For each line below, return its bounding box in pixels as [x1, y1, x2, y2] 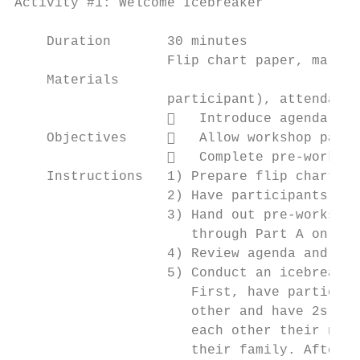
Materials [14, 73, 119, 88]
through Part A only [14, 227, 344, 242]
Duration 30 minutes [14, 35, 247, 49]
